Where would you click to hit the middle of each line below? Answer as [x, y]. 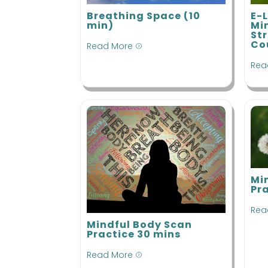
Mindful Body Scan [140, 224]
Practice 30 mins [134, 234]
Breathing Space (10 [144, 16]
